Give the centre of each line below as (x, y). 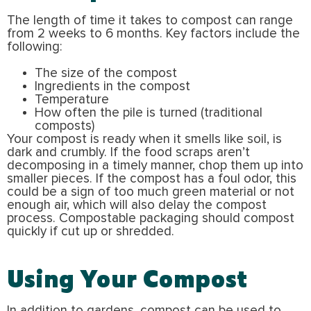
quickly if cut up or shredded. (91, 232)
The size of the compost (106, 74)
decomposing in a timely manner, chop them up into (155, 166)
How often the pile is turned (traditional (149, 113)
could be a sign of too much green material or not (151, 192)
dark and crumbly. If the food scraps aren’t (128, 153)
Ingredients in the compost (112, 87)
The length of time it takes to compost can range (150, 21)
